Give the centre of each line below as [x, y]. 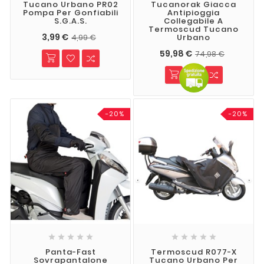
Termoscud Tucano [194, 29]
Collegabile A [194, 21]
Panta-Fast [70, 252]
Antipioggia [194, 12]
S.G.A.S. [70, 21]
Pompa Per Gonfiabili [70, 12]
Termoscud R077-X [194, 252]
